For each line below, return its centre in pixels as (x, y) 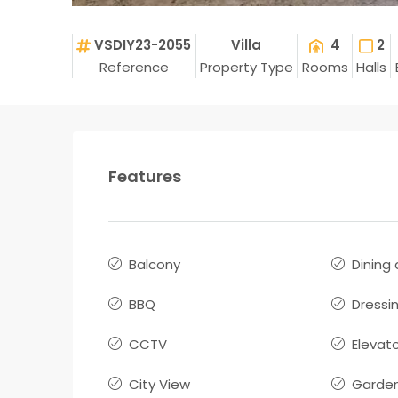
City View (159, 384)
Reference (134, 67)
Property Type (246, 67)
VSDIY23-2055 (143, 44)
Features (145, 176)
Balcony (155, 264)
